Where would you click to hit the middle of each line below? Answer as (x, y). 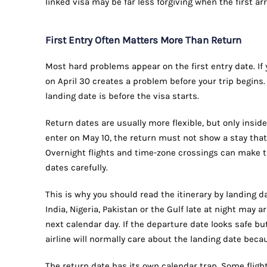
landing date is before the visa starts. (122, 96)
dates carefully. (77, 168)
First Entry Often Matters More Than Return (143, 40)
